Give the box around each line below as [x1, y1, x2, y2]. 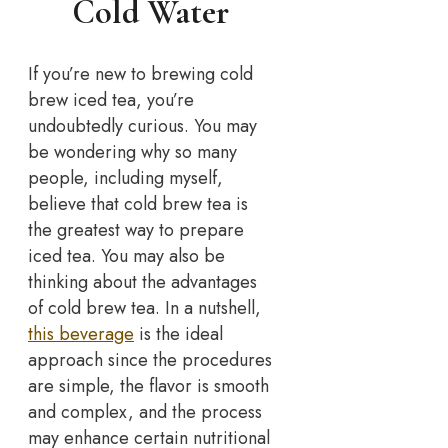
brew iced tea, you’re [28, 87, 194, 114]
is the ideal [134, 321, 223, 348]
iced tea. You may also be [28, 243, 225, 270]
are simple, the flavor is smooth [28, 373, 269, 400]
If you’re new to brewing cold [28, 61, 253, 88]
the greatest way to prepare [28, 217, 244, 244]
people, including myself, [28, 165, 223, 192]
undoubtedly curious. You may [28, 113, 257, 140]
